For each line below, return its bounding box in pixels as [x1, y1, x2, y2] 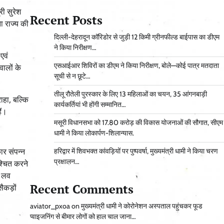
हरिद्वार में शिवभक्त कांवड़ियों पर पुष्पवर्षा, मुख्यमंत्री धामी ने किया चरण [53, 146, 218, 156]
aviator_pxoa [29, 201, 70, 211]
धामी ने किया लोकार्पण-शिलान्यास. [53, 128, 134, 138]
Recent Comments [29, 181, 133, 197]
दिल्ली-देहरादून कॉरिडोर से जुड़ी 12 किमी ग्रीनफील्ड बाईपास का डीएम [53, 32, 219, 42]
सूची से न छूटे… [53, 71, 90, 81]
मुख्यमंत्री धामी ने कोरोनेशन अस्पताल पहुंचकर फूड [80, 201, 202, 211]
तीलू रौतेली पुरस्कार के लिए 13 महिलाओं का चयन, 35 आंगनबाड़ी [53, 89, 207, 99]
